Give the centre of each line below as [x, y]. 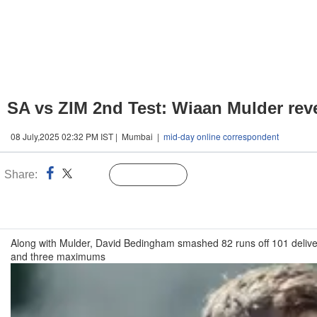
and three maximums [58, 256]
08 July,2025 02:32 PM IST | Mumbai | [87, 136]
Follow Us [159, 175]
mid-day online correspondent [221, 136]
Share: [21, 174]
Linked [92, 175]
